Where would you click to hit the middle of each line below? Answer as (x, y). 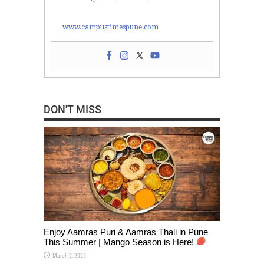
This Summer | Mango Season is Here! (120, 242)
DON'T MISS (72, 109)
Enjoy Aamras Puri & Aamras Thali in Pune (126, 232)
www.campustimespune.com (110, 27)
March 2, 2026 (69, 255)
